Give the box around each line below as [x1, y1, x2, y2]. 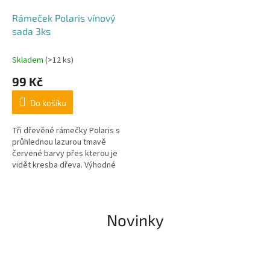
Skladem [12, 54, 45, 67]
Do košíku [30, 98, 66, 108]
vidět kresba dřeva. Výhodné [12, 159, 116, 172]
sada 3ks [12, 25, 51, 37]
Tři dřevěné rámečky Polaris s [12, 125, 120, 137]
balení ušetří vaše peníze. [12, 171, 104, 183]
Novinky [106, 210, 164, 230]
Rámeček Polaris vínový [12, 12, 115, 24]
